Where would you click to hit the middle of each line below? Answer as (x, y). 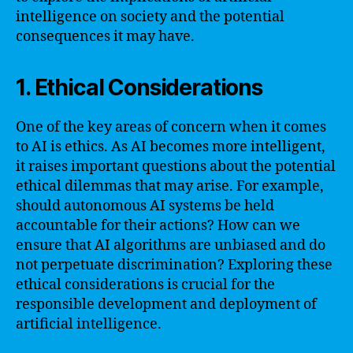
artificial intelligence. (89, 324)
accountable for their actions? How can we (158, 226)
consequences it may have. (105, 37)
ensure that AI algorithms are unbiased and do (171, 245)
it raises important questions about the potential (176, 167)
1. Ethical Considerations (139, 87)
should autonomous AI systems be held (145, 206)
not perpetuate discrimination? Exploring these (174, 265)
